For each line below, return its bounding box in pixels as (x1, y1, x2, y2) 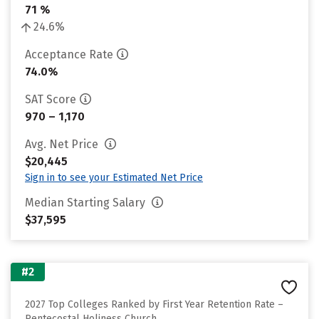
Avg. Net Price (25, 137, 101, 151)
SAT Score (25, 93, 76, 106)
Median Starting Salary (25, 196, 148, 209)
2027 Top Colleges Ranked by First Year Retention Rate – (25, 298, 283, 310)
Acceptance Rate (25, 48, 113, 61)
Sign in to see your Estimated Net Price (25, 172, 203, 184)
